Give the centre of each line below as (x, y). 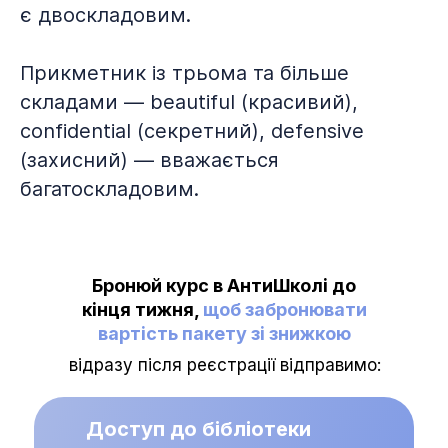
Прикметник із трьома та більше (184, 73)
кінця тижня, (142, 309)
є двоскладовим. (105, 15)
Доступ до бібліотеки (198, 429)
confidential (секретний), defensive (192, 131)
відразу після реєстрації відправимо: (224, 365)
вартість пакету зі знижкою (224, 333)
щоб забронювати (284, 309)
